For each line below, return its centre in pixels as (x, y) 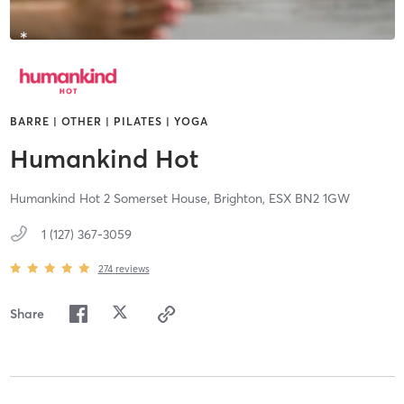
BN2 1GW (322, 199)
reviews (132, 268)
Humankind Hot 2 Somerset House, (111, 199)
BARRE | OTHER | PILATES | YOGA (109, 122)
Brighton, (241, 199)
